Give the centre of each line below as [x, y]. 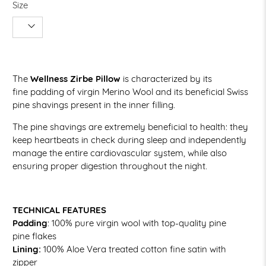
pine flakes [35, 236]
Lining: [27, 249]
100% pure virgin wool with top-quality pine [139, 223]
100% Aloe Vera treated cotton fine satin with [134, 249]
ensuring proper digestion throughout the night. [110, 166]
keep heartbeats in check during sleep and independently [130, 140]
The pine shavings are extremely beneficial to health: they [131, 127]
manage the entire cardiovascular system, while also [120, 153]
